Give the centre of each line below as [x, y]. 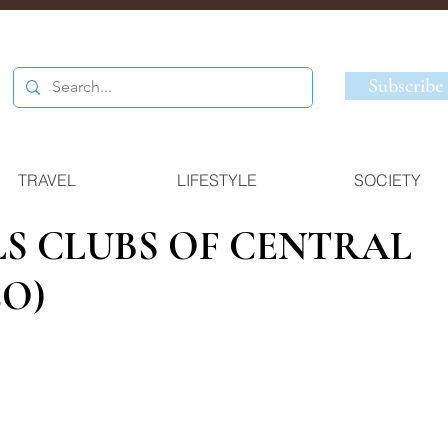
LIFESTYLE [217, 180]
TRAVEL [47, 180]
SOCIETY [387, 180]
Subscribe [405, 86]
